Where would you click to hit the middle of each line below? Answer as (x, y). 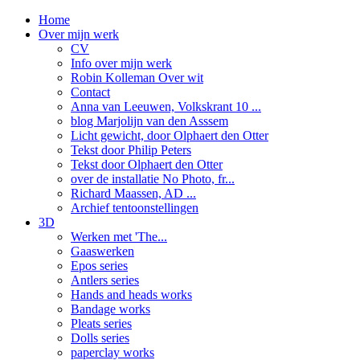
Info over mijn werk (121, 63)
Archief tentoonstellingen (135, 208)
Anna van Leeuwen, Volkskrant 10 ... (166, 106)
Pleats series (101, 323)
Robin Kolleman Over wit (137, 78)
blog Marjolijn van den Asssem (149, 121)
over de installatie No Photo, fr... (153, 179)
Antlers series (105, 280)
